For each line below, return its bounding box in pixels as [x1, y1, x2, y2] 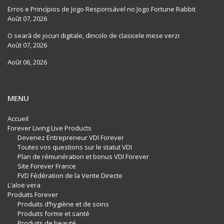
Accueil [7, 114, 28, 123]
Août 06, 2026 [7, 57, 47, 67]
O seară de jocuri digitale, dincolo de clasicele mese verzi [7, 31, 179, 40]
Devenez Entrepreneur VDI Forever [17, 133, 124, 142]
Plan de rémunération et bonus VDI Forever [17, 152, 149, 161]
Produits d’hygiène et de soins [17, 199, 109, 209]
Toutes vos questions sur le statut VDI [17, 142, 132, 152]
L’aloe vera [7, 180, 40, 190]
